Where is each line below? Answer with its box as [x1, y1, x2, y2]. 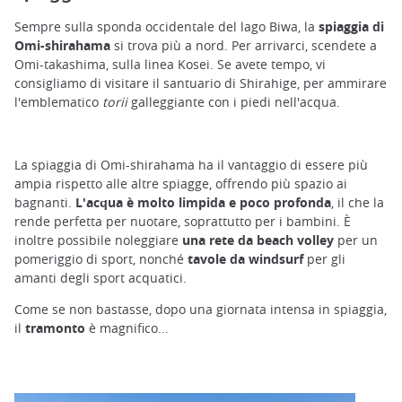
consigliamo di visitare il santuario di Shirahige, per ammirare [14, 74, 387, 92]
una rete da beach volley [182, 231, 334, 249]
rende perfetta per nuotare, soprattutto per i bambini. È [14, 212, 351, 230]
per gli [303, 249, 345, 267]
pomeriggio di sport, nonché [14, 249, 188, 267]
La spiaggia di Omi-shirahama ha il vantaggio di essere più [14, 155, 368, 173]
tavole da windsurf [188, 249, 303, 267]
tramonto [25, 319, 85, 336]
